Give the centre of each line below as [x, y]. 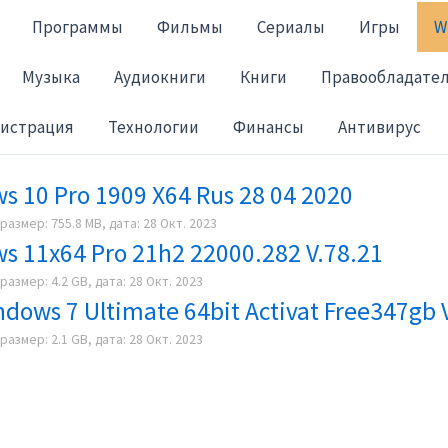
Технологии [153, 126]
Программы [77, 26]
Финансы [268, 126]
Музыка [51, 76]
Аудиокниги [160, 76]
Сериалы [291, 26]
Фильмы [190, 26]
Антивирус [379, 126]
